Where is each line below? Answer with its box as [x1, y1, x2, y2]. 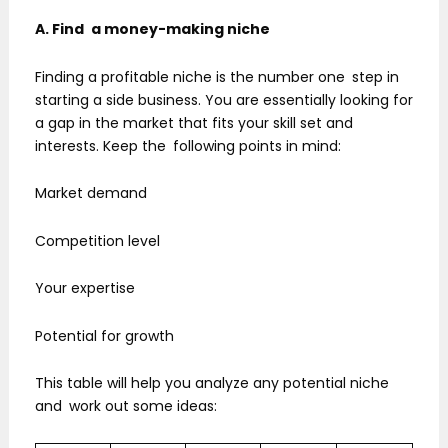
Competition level [35, 230, 160, 251]
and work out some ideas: [35, 396, 217, 417]
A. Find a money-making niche [35, 19, 270, 40]
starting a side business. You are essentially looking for [35, 89, 413, 110]
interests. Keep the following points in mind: [35, 135, 341, 156]
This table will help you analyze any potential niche [35, 373, 389, 394]
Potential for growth [35, 325, 174, 346]
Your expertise [35, 278, 135, 299]
